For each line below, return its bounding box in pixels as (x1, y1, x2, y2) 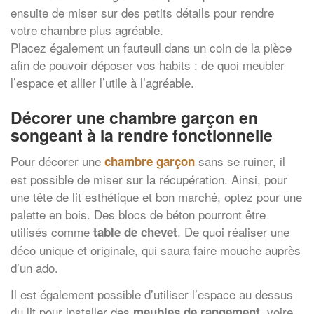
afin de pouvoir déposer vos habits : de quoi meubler (11, 55, 285, 74)
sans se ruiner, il (195, 152, 285, 170)
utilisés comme (11, 223, 93, 241)
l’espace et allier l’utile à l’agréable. (11, 73, 194, 91)
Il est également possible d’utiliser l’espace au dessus (11, 285, 293, 303)
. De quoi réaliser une (177, 223, 289, 241)
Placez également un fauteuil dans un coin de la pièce (11, 38, 292, 56)
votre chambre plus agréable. (11, 20, 163, 39)
